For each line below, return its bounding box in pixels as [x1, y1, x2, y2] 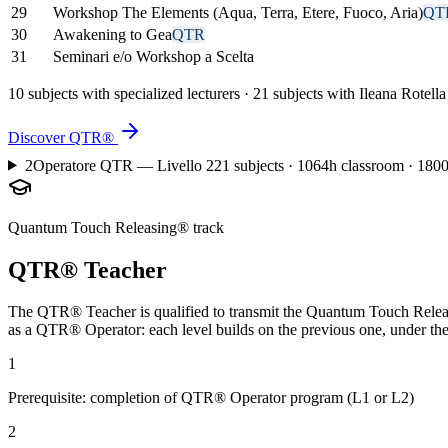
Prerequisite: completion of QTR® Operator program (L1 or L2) [8, 389, 414, 407]
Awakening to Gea [53, 25, 172, 43]
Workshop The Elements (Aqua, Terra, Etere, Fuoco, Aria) [53, 3, 423, 21]
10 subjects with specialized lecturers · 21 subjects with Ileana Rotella [8, 84, 446, 102]
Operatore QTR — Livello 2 [32, 156, 214, 174]
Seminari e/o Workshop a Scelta [53, 47, 254, 65]
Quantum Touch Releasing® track [8, 218, 224, 236]
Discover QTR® [8, 128, 114, 146]
